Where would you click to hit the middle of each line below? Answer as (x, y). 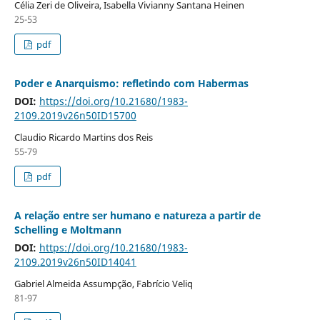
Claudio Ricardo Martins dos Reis (83, 137)
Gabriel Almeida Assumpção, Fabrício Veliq (103, 284)
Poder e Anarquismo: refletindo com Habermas (131, 84)
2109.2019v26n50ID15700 (75, 116)
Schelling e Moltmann (67, 230)
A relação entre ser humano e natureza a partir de (137, 216)
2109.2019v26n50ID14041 (75, 262)
